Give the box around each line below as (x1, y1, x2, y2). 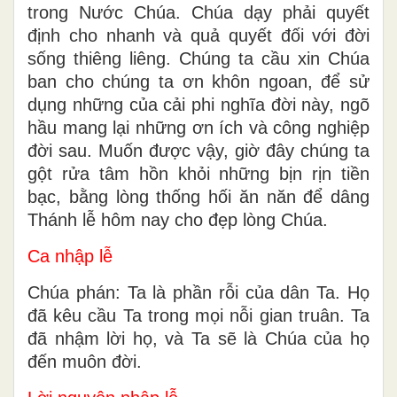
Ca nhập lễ (27, 245, 113, 266)
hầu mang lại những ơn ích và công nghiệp (27, 117, 370, 137)
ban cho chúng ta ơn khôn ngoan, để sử (27, 71, 370, 91)
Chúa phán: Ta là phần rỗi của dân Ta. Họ (27, 282, 370, 302)
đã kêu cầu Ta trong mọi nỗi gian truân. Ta (27, 305, 370, 325)
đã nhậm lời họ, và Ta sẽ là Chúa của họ (27, 328, 370, 348)
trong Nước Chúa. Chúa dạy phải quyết (27, 2, 370, 22)
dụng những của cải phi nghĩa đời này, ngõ (27, 94, 370, 114)
